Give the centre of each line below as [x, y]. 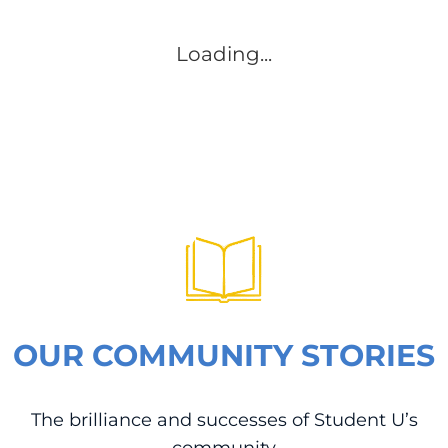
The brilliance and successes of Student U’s [224, 420]
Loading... [224, 54]
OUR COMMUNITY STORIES [224, 355]
